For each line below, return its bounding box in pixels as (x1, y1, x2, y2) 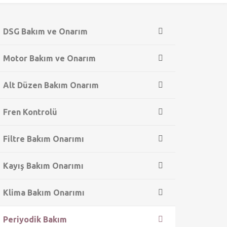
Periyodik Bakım (3, 215, 67, 224)
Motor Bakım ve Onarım (3, 54, 96, 63)
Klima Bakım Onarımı (3, 188, 85, 197)
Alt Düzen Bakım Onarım (3, 81, 99, 90)
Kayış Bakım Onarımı (3, 161, 84, 170)
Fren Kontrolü (3, 107, 57, 117)
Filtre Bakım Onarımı (3, 134, 84, 143)
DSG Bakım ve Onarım (3, 27, 88, 36)
